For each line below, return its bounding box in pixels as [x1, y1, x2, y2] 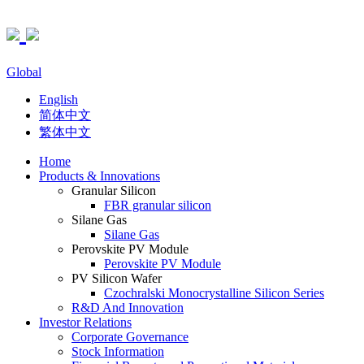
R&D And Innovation [71, 300, 184, 314]
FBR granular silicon [104, 197, 211, 212]
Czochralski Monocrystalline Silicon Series [104, 285, 324, 300]
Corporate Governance [71, 329, 188, 344]
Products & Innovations [39, 168, 160, 183]
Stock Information [71, 344, 164, 358]
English [39, 92, 78, 106]
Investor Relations [39, 314, 132, 329]
